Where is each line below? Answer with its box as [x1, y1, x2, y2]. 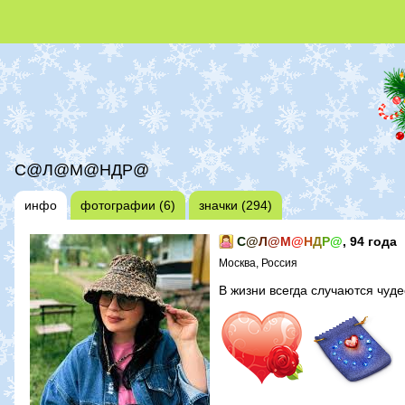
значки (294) [199, 197, 272, 212]
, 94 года [343, 233, 397, 249]
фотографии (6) [80, 197, 175, 212]
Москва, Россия [219, 256, 297, 269]
